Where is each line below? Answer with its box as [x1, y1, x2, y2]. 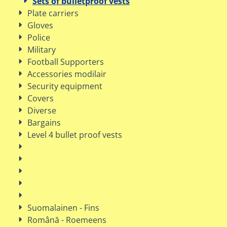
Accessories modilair [27, 68, 106, 80]
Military [27, 44, 56, 55]
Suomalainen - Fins [27, 202, 99, 213]
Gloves [27, 20, 53, 31]
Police [27, 32, 50, 43]
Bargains [27, 117, 61, 128]
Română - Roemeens [27, 214, 106, 225]
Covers [27, 93, 54, 104]
